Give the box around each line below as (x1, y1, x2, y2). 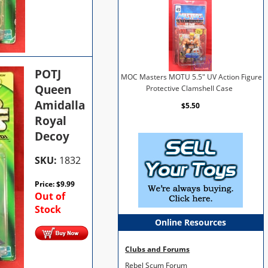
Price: (35, 178, 57, 189)
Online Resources (155, 217, 227, 229)
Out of (35, 189, 66, 203)
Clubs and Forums (125, 244, 190, 254)
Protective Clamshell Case (145, 84, 233, 93)
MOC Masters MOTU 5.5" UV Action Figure (121, 72, 263, 82)
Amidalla (35, 97, 86, 113)
